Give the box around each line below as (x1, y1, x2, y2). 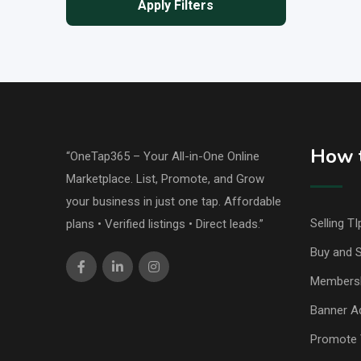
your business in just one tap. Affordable (66, 194, 281, 210)
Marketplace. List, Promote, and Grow (66, 172, 264, 187)
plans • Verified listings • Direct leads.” (66, 217, 263, 232)
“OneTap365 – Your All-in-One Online (66, 149, 259, 164)
